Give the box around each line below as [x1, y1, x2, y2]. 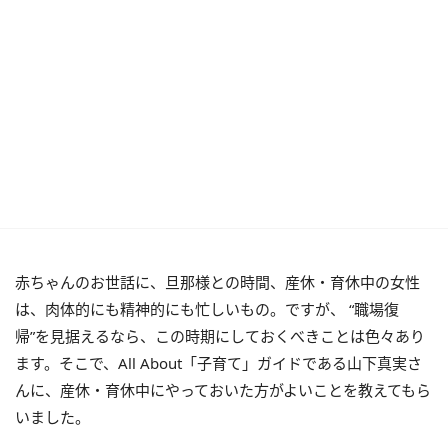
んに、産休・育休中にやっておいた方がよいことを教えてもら [15, 380, 431, 400]
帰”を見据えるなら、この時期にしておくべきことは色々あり [15, 326, 425, 346]
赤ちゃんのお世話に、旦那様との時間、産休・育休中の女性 [15, 272, 420, 292]
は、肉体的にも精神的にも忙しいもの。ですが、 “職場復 [15, 299, 399, 319]
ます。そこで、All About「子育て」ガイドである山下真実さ [15, 353, 422, 373]
